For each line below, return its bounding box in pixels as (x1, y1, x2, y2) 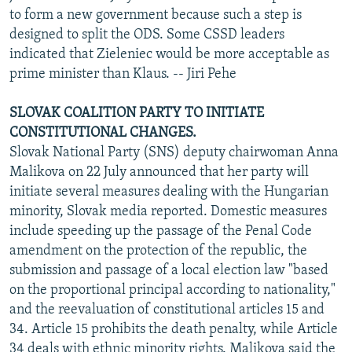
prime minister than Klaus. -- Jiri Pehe (9, 66, 236, 82)
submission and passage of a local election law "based (9, 262, 328, 278)
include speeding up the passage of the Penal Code (9, 223, 312, 239)
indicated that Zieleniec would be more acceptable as (9, 46, 329, 62)
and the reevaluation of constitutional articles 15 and (9, 302, 324, 317)
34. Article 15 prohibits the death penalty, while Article (9, 321, 338, 337)
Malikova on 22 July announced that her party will (9, 164, 309, 180)
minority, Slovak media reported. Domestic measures (9, 203, 327, 219)
